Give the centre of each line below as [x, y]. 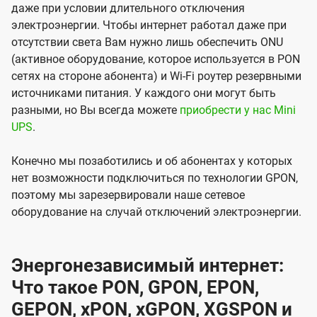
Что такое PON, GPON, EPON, [135, 288]
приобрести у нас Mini [238, 110]
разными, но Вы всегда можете [96, 110]
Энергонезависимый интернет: [148, 266]
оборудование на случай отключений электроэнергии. [156, 212]
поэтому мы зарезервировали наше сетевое [128, 195]
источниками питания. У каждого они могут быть [144, 93]
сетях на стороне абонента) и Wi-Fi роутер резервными [156, 76]
